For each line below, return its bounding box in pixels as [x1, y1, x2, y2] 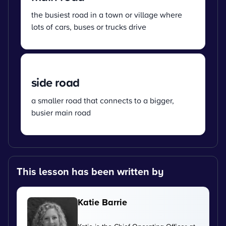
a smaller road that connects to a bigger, [31, 94, 174, 106]
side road [31, 73, 80, 91]
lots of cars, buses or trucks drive [31, 21, 146, 32]
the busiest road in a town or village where [31, 9, 182, 20]
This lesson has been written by [17, 163, 164, 179]
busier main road [31, 106, 91, 118]
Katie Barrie [78, 195, 127, 209]
